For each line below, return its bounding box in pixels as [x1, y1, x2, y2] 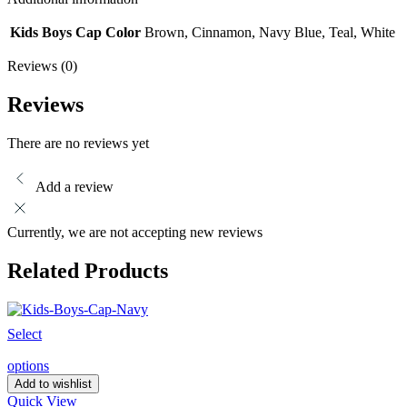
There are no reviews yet [7, 135, 149, 152]
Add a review [35, 179, 114, 195]
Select [7, 325, 42, 342]
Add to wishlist [15, 376, 92, 391]
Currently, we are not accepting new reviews [7, 224, 263, 241]
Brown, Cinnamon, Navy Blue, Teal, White [144, 25, 395, 41]
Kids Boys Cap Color [10, 25, 141, 41]
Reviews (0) [7, 58, 77, 74]
